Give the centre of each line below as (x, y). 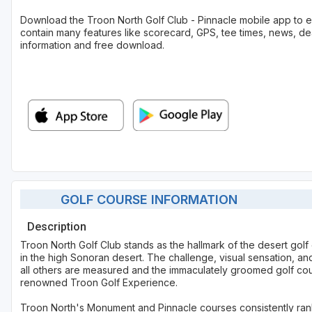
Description (57, 227)
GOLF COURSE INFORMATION (143, 199)
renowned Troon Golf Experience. (99, 283)
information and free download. (92, 45)
